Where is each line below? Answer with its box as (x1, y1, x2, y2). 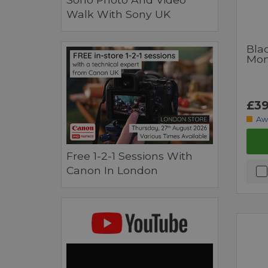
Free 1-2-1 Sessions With (66, 149, 193, 162)
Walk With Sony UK (66, 7, 170, 20)
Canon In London (66, 163, 158, 176)
